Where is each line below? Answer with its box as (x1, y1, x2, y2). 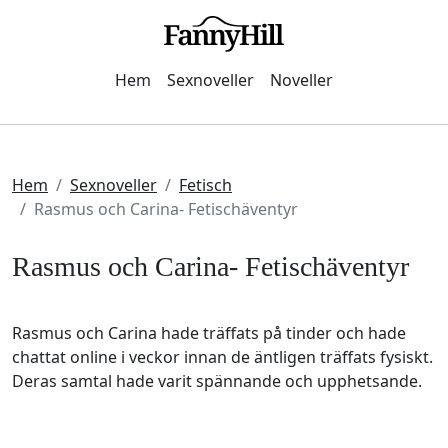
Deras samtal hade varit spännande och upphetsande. (12, 370, 422, 392)
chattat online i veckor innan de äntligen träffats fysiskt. (12, 346, 433, 368)
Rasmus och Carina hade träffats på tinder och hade (12, 322, 406, 344)
